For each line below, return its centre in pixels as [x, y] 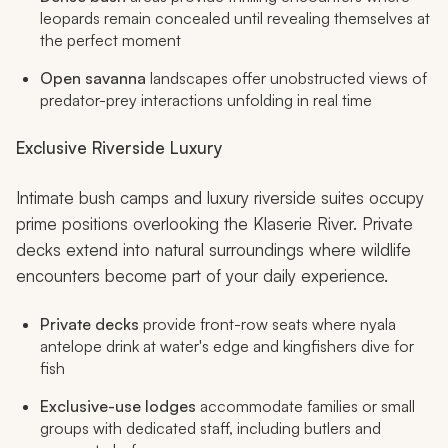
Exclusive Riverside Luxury [119, 147]
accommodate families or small [307, 405]
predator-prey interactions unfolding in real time [206, 99]
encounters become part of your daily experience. [202, 275]
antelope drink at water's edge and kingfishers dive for [227, 345]
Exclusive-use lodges [120, 405]
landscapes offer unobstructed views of [286, 77]
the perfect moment [110, 39]
